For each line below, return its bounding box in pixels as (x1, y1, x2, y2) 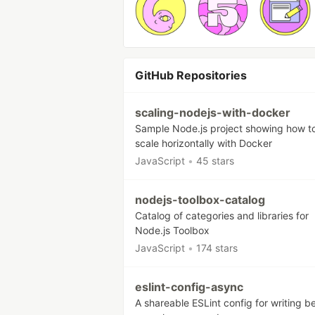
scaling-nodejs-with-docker (135, 105, 290, 120)
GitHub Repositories (135, 67, 247, 82)
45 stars (196, 154, 234, 167)
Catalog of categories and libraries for (135, 209, 309, 221)
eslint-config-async (135, 279, 243, 294)
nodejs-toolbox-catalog (135, 192, 265, 207)
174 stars (196, 241, 238, 254)
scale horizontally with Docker (135, 136, 272, 149)
